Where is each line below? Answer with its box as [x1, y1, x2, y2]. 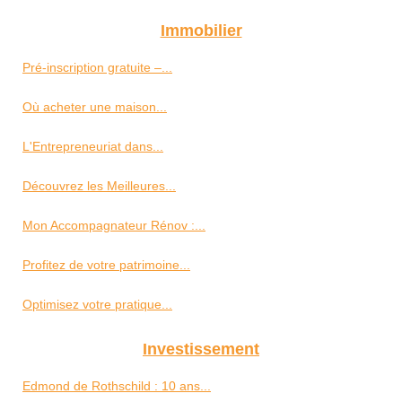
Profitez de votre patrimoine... [22, 258, 190, 272]
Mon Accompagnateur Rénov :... [22, 218, 205, 232]
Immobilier [160, 22, 242, 39]
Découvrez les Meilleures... [22, 179, 176, 193]
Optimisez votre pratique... [22, 297, 172, 311]
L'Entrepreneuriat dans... [22, 139, 163, 153]
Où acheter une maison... [22, 100, 167, 114]
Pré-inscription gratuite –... [22, 60, 172, 74]
